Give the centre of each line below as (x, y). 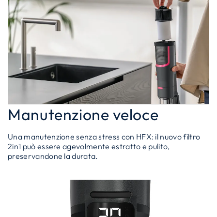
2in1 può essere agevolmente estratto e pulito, (89, 146)
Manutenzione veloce (83, 114)
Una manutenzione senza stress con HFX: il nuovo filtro (104, 137)
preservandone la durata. (53, 156)
